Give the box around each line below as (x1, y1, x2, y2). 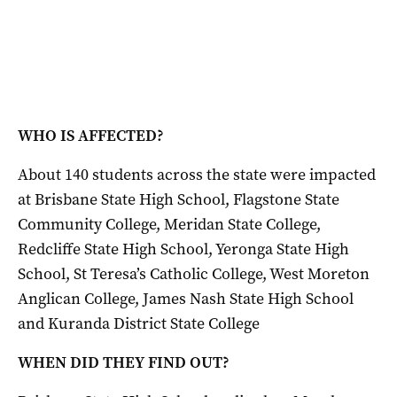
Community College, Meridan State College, (18, 213, 321, 235)
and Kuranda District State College (18, 312, 260, 334)
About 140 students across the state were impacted (18, 163, 376, 185)
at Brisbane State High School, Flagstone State (18, 188, 339, 210)
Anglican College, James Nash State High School (18, 287, 354, 309)
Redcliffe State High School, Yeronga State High (18, 237, 349, 260)
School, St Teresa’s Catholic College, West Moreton (18, 262, 370, 284)
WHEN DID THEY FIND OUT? (18, 351, 230, 373)
